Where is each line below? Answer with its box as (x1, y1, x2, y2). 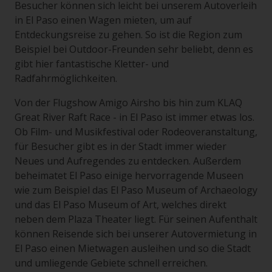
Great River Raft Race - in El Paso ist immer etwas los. (15, 110, 254, 124)
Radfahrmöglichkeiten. (15, 72, 117, 85)
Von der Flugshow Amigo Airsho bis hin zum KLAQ (15, 96, 242, 109)
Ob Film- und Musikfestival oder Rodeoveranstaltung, (15, 125, 257, 138)
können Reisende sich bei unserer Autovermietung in (15, 227, 257, 240)
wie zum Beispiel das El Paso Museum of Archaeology (15, 183, 257, 197)
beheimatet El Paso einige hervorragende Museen (15, 169, 243, 182)
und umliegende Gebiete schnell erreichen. (15, 256, 208, 270)
